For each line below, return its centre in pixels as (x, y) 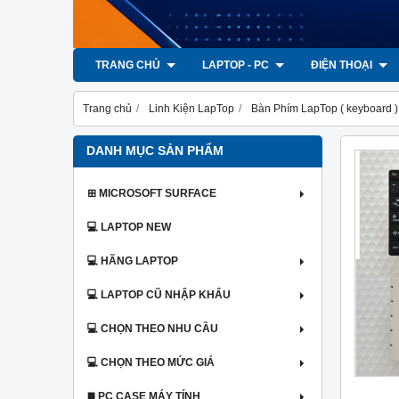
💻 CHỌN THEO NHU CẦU (153, 329)
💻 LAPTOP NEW (129, 227)
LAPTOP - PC (237, 65)
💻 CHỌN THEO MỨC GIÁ (151, 362)
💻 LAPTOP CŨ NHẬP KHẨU (159, 295)
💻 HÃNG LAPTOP (133, 261)
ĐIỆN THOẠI (343, 65)
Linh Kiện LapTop (191, 109)
